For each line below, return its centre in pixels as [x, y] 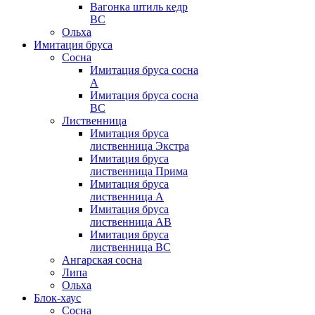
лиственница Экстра [140, 146]
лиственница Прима [139, 172]
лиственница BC [130, 247]
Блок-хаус [57, 298]
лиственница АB [131, 222]
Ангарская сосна [102, 260]
